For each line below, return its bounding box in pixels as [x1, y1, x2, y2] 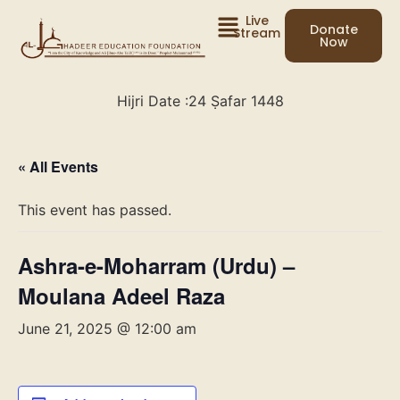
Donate [309, 21, 358, 38]
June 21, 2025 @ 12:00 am [18, 320, 196, 338]
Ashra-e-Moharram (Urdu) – [18, 250, 295, 281]
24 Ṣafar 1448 [187, 92, 284, 111]
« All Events [18, 156, 98, 178]
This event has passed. [18, 201, 171, 220]
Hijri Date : [116, 92, 188, 111]
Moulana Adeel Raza [18, 280, 225, 312]
